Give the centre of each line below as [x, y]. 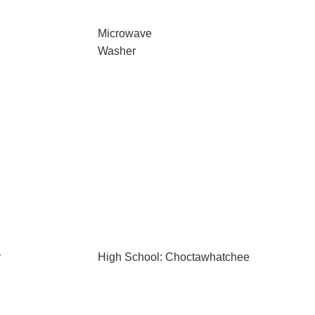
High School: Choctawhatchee [173, 257]
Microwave [124, 33]
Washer [116, 51]
